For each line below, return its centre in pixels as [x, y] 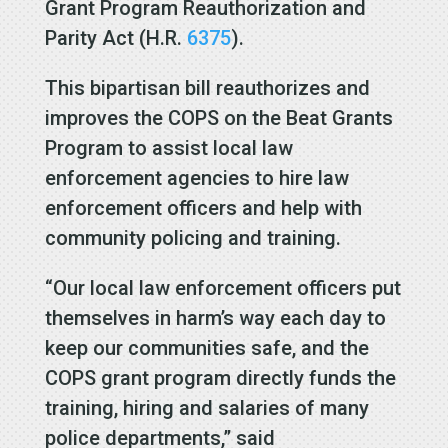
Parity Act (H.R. [113, 37]
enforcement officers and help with [203, 207]
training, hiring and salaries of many [206, 407]
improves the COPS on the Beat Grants [218, 117]
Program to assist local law [168, 147]
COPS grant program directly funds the [220, 377]
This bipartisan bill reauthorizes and [207, 87]
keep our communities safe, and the [206, 347]
